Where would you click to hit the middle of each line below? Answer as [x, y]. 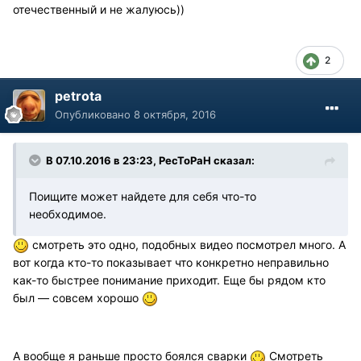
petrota [78, 96]
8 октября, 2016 [175, 115]
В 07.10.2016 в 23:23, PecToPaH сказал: [150, 161]
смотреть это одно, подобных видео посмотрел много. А [187, 245]
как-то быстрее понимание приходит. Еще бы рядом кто [169, 280]
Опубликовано [94, 115]
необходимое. [68, 214]
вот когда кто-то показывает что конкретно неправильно [171, 263]
